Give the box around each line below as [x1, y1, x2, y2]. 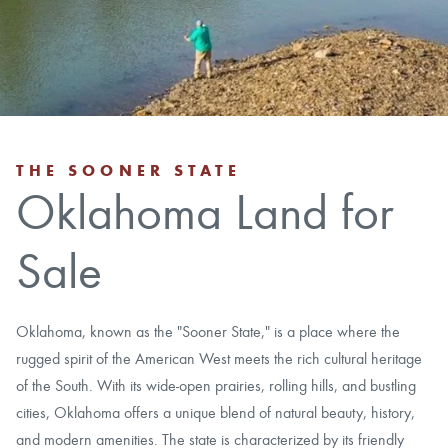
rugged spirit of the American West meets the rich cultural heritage [16, 349, 423, 369]
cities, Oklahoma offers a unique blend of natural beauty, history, [16, 403, 416, 423]
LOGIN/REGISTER [179, 198, 269, 211]
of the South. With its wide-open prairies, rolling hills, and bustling [16, 376, 417, 396]
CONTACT [200, 99, 248, 112]
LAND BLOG [195, 148, 253, 161]
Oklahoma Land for [16, 184, 395, 243]
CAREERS [203, 49, 245, 62]
